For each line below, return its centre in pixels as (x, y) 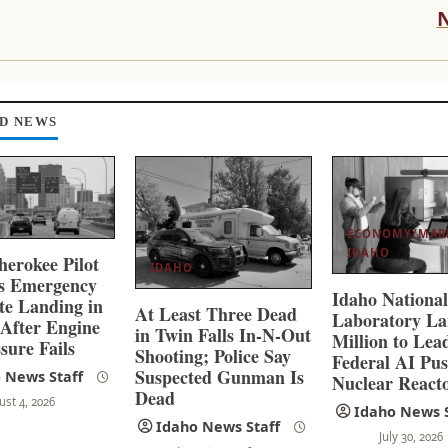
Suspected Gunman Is (220, 376)
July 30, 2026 (411, 437)
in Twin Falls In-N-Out (223, 334)
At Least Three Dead (216, 313)
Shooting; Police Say (213, 355)
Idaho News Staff (218, 426)
